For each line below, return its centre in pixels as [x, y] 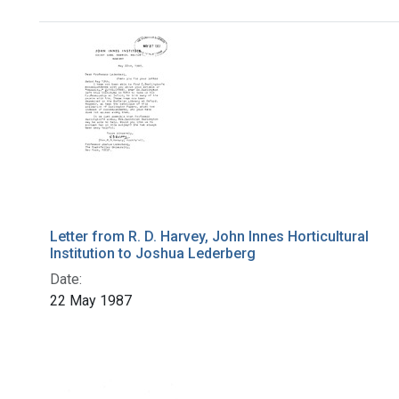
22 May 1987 [91, 301]
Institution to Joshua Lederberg [153, 254]
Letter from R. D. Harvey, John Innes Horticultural [209, 237]
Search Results [134, 53]
